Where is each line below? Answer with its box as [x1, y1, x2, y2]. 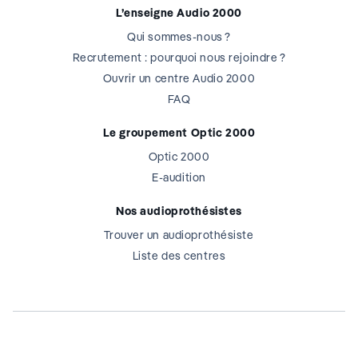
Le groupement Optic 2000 [102, 125, 256, 141]
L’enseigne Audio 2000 [116, 6, 242, 21]
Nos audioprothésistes [116, 204, 242, 219]
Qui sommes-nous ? [127, 30, 231, 45]
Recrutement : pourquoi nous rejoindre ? [72, 50, 286, 66]
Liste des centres [132, 249, 226, 264]
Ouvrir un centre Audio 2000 [102, 71, 256, 86]
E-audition [152, 170, 206, 185]
